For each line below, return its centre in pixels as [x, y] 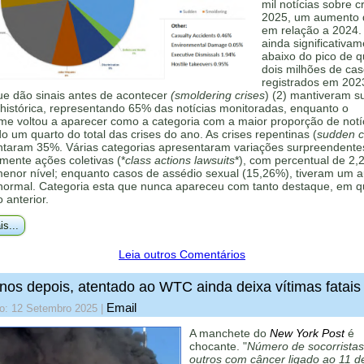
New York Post [307, 333]
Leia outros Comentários [182, 254]
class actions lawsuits [180, 160]
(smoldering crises [218, 95]
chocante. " [218, 346]
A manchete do [230, 333]
